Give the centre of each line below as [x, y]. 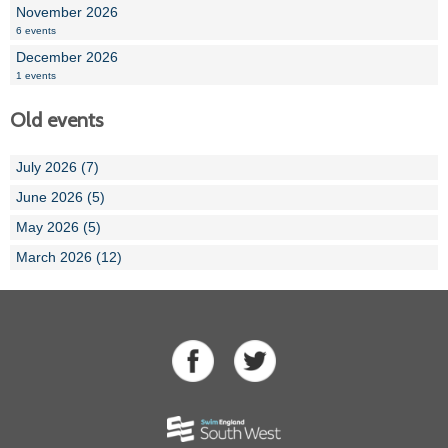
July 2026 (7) [57, 167]
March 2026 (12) [69, 257]
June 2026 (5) [60, 197]
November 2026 [67, 12]
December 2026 [67, 57]
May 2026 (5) [58, 227]
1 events [36, 76]
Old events [56, 120]
